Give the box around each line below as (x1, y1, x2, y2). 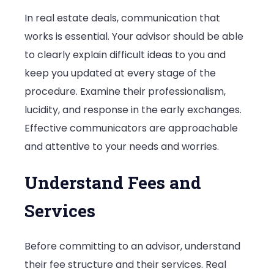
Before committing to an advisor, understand (24, 239, 240, 254)
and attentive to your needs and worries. (24, 139, 219, 154)
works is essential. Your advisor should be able (24, 29, 243, 44)
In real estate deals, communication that (24, 11, 220, 26)
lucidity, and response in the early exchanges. (24, 103, 242, 117)
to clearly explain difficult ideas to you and (24, 48, 226, 62)
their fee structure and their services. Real (24, 257, 226, 272)
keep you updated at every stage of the (24, 66, 216, 81)
